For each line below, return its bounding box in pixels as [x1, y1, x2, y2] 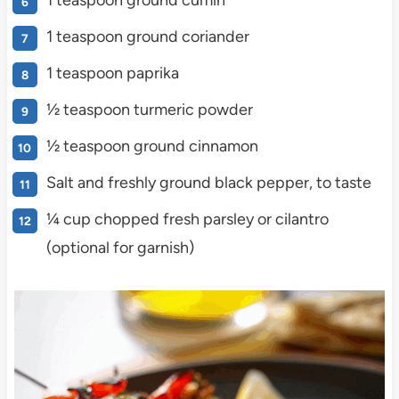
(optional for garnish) [45, 238, 194, 258]
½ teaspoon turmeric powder [45, 100, 253, 120]
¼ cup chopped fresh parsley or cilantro [45, 209, 329, 230]
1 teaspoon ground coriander [45, 27, 249, 47]
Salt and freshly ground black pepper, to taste [45, 173, 371, 193]
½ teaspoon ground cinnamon [45, 136, 258, 157]
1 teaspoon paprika [45, 63, 179, 84]
